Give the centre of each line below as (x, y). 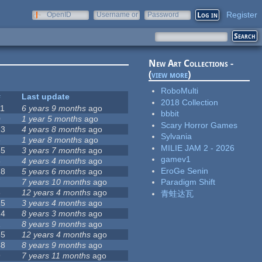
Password (163, 15)
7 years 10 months (56, 182)
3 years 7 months (54, 151)
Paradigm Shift (188, 182)
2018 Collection (190, 102)
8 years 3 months (54, 214)
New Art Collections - (191, 64)
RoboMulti (180, 91)
